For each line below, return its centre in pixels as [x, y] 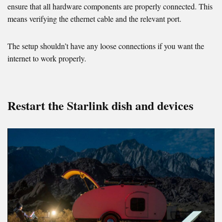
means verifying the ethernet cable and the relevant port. [94, 19]
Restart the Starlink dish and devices [100, 106]
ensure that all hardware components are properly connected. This [110, 6]
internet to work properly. [47, 58]
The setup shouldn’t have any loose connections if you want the [106, 46]
